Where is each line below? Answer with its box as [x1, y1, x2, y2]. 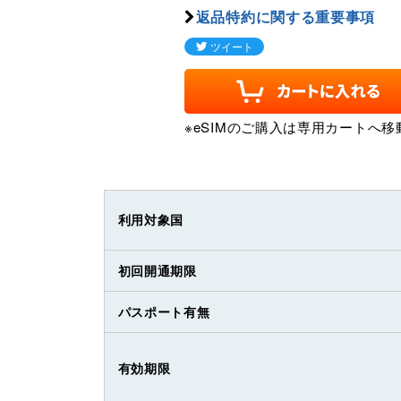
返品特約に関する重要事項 [195, 6, 376, 28]
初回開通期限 [117, 261, 197, 280]
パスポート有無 [117, 303, 210, 321]
